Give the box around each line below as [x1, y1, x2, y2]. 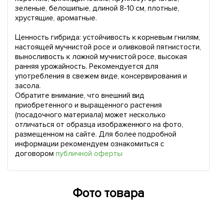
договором [15, 149, 56, 158]
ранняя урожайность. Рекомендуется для [15, 62, 159, 71]
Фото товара [72, 186, 145, 201]
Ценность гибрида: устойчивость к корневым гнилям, [15, 32, 201, 42]
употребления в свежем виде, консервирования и [15, 71, 187, 81]
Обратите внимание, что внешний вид [15, 91, 145, 100]
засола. [15, 81, 41, 91]
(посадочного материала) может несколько [15, 110, 166, 120]
